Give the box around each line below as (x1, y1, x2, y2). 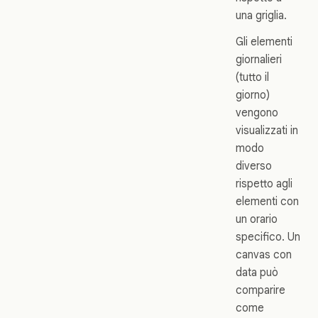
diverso (236, 159, 272, 173)
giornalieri (236, 53, 282, 67)
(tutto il (236, 70, 269, 84)
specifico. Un (236, 230, 300, 244)
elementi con (236, 194, 299, 209)
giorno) (236, 88, 270, 102)
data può (236, 265, 278, 280)
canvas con (236, 248, 292, 262)
